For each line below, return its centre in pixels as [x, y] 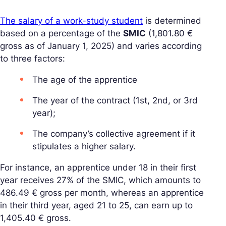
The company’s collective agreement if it [114, 134]
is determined [172, 21]
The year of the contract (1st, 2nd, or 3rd [115, 100]
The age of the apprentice [85, 80]
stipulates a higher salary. [84, 146]
